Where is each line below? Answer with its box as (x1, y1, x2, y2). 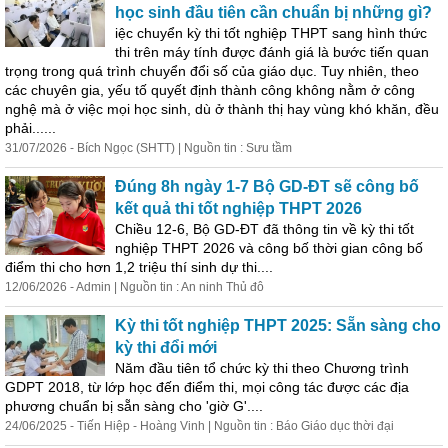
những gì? (348, 4, 432, 21)
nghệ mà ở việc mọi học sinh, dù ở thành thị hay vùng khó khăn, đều (5, 101, 439, 117)
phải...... (5, 120, 56, 136)
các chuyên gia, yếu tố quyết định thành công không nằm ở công (5, 82, 415, 98)
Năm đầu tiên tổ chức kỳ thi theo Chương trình (115, 360, 409, 376)
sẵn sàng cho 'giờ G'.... (113, 398, 263, 414)
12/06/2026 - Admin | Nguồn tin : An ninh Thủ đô (5, 280, 264, 294)
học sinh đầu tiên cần (115, 4, 282, 21)
